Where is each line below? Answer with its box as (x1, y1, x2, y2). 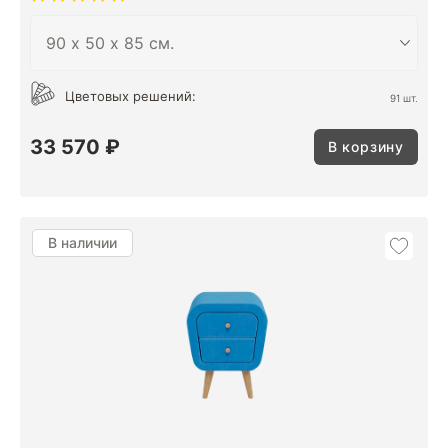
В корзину (327, 137, 404, 155)
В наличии (48, 234, 117, 251)
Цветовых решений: (65, 88, 196, 104)
